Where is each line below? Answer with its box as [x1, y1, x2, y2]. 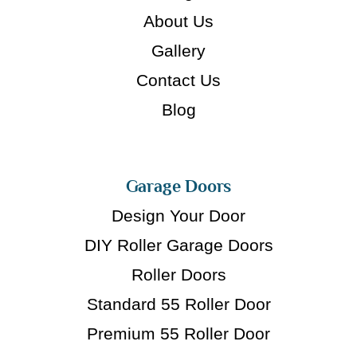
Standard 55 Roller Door [86, 294, 271, 313]
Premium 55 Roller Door [87, 324, 270, 343]
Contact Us [136, 70, 221, 89]
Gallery [151, 41, 206, 60]
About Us [143, 11, 214, 30]
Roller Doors [131, 265, 226, 284]
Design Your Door [112, 206, 245, 225]
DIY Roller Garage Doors [84, 235, 273, 254]
